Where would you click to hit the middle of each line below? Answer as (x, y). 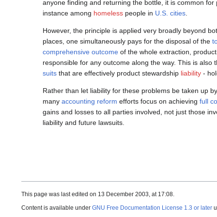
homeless (108, 13)
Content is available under (57, 208)
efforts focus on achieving (158, 101)
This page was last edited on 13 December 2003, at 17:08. (98, 194)
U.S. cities (170, 13)
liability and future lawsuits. (84, 123)
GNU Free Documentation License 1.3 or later (152, 208)
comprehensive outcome (80, 52)
